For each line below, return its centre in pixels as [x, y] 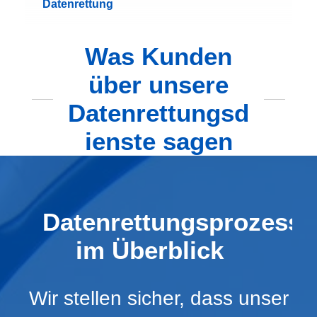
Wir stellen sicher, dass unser [158, 298]
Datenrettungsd [158, 113]
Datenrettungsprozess [172, 221]
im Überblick [150, 250]
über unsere [158, 85]
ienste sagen [158, 142]
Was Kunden [158, 57]
